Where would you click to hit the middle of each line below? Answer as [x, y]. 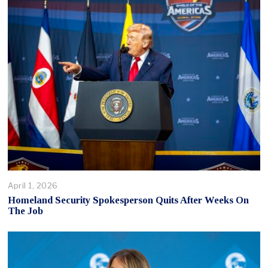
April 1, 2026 [33, 186]
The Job [26, 211]
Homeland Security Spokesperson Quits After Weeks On [129, 200]
